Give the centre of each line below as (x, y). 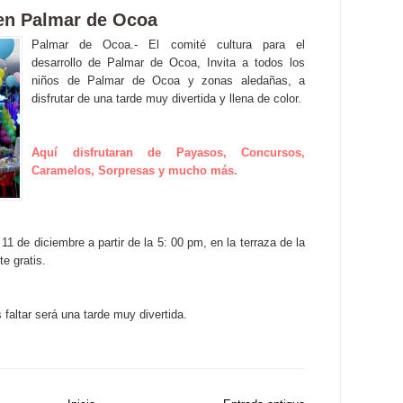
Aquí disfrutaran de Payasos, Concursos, (168, 152)
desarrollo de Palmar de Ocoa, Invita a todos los (168, 63)
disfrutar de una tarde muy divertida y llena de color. (166, 99)
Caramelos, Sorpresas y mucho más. (134, 170)
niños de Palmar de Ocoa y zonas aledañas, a (168, 81)
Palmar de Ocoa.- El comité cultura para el (168, 45)
